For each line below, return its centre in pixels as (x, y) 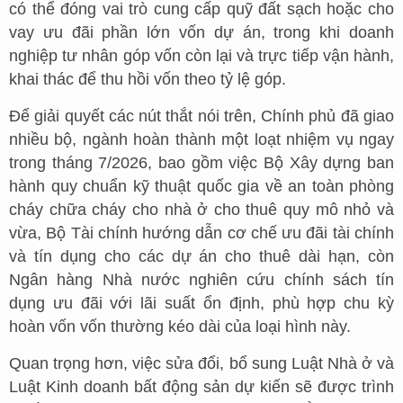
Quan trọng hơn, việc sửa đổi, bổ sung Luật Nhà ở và (201, 363)
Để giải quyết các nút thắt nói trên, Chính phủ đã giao (201, 116)
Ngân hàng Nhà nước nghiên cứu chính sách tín (201, 279)
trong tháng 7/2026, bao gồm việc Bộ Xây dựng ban (201, 162)
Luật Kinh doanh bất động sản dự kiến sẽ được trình (201, 386)
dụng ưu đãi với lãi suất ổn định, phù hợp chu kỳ (201, 303)
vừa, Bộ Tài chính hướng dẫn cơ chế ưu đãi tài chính (201, 233)
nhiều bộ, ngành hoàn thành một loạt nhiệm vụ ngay (201, 139)
